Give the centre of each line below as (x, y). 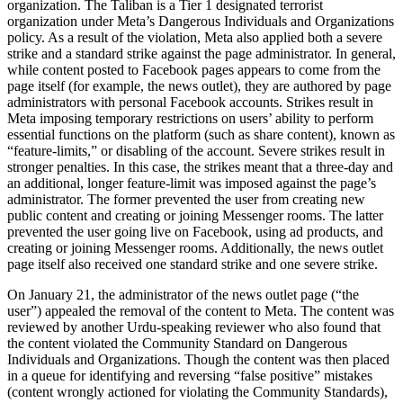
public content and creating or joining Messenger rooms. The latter (195, 215)
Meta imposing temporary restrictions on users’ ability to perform (190, 118)
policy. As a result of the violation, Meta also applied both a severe (195, 37)
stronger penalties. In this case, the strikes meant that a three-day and (200, 166)
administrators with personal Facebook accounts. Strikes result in (190, 102)
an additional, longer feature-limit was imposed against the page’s (192, 183)
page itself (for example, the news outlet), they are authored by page (199, 85)
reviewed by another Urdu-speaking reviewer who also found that (194, 327)
